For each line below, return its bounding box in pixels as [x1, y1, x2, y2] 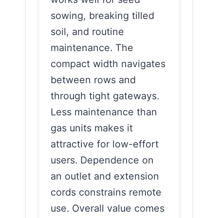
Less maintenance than [51, 106, 157, 118]
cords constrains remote [51, 186, 162, 198]
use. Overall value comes [51, 202, 164, 214]
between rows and [51, 73, 136, 86]
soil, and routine [51, 25, 124, 37]
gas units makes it [51, 122, 133, 134]
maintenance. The [51, 41, 133, 54]
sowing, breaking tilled [51, 9, 154, 21]
